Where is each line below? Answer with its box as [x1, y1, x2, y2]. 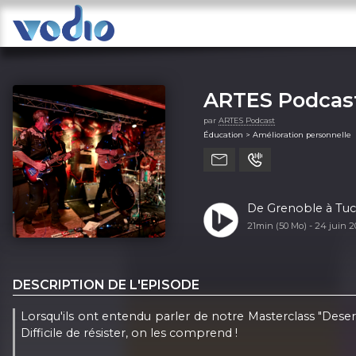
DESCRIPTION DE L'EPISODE [13, 277, 199, 292]
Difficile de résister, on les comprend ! [21, 325, 238, 340]
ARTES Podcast [219, 115, 275, 125]
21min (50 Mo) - [246, 219, 315, 231]
